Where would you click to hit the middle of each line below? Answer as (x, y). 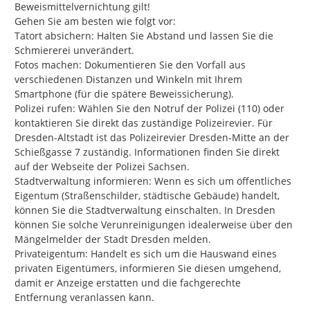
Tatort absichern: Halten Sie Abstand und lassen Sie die (144, 36)
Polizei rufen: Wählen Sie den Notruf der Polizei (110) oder (149, 109)
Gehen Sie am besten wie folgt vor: (95, 21)
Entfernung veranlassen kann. (84, 298)
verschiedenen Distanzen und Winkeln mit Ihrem (128, 80)
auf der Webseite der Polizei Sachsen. (102, 167)
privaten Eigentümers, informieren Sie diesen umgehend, (148, 268)
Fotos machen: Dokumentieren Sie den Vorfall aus (130, 65)
